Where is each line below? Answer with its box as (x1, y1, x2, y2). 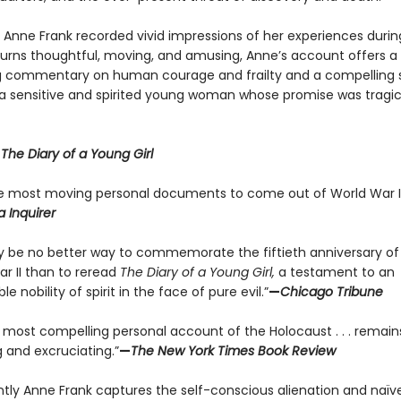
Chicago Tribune (279, 283, 383, 301)
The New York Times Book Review (130, 342, 336, 360)
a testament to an (274, 263, 395, 281)
